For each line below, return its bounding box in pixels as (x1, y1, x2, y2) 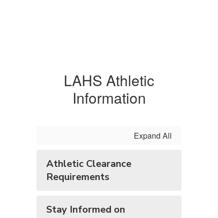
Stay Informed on (46, 203, 125, 216)
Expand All (134, 130, 172, 141)
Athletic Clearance (46, 157, 131, 170)
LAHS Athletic (64, 70, 154, 91)
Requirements (46, 170, 109, 183)
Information (72, 87, 146, 108)
